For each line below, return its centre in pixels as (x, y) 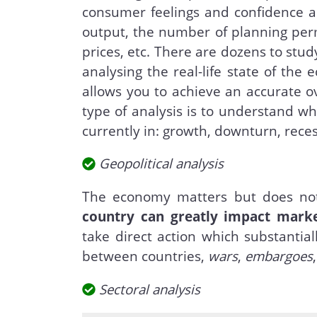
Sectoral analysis (149, 289)
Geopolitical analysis (161, 163)
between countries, (145, 256)
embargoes (279, 256)
